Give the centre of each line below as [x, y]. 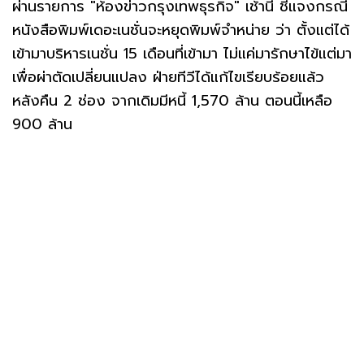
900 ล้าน [42, 125]
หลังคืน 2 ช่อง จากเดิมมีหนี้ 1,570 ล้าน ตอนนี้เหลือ [172, 101]
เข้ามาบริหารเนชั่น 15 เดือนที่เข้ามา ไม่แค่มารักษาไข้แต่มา [182, 54]
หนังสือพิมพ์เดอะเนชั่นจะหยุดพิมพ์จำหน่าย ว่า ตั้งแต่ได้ [181, 30]
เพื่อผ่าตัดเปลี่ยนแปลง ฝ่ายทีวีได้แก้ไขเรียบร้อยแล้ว [168, 78]
